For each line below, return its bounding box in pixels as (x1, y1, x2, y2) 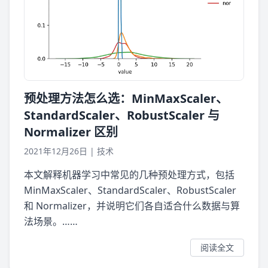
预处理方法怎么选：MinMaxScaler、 (24, 90, 228, 106)
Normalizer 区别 (24, 123, 118, 140)
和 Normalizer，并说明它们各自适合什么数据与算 (24, 199, 240, 212)
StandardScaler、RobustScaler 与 (24, 106, 220, 123)
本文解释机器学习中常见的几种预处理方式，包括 (24, 167, 234, 181)
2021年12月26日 (24, 145, 87, 157)
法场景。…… (24, 214, 78, 228)
